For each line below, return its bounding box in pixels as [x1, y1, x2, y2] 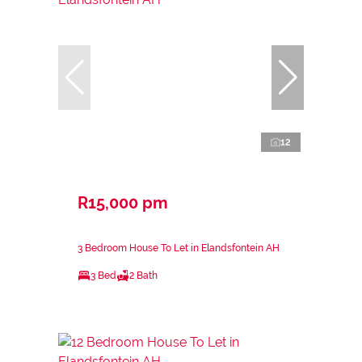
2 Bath [129, 269, 158, 281]
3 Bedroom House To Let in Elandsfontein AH [78, 242, 280, 254]
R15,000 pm [78, 192, 168, 213]
